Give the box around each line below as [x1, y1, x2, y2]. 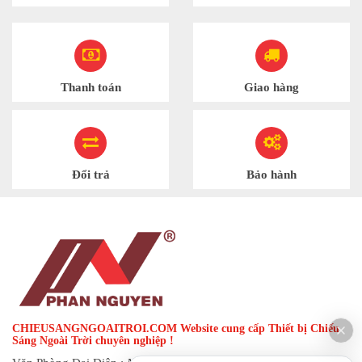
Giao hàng [244, 81, 299, 95]
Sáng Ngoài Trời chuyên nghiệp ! [12, 334, 174, 347]
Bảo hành [246, 168, 297, 182]
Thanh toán [60, 81, 121, 95]
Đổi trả [71, 168, 110, 182]
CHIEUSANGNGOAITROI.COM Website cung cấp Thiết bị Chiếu [12, 322, 339, 335]
